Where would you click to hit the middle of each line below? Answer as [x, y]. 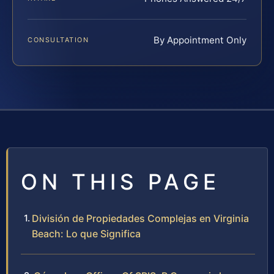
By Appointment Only [200, 40]
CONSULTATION [58, 39]
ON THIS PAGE [120, 181]
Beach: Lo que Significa [86, 233]
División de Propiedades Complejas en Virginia [140, 218]
